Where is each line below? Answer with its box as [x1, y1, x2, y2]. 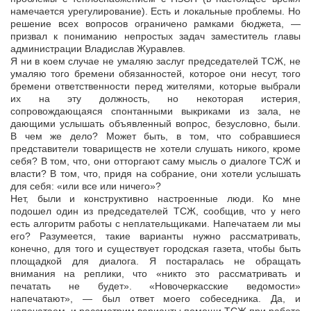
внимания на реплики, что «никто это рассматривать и [10, 268, 301, 280]
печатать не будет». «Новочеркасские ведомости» [10, 280, 301, 292]
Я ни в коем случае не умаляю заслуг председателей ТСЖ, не [10, 56, 301, 67]
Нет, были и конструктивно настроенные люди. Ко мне [10, 193, 301, 205]
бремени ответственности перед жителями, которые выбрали [10, 81, 301, 92]
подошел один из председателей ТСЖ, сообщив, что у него [10, 205, 301, 217]
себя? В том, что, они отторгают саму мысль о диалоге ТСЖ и [10, 155, 301, 167]
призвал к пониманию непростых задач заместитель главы [10, 31, 301, 42]
